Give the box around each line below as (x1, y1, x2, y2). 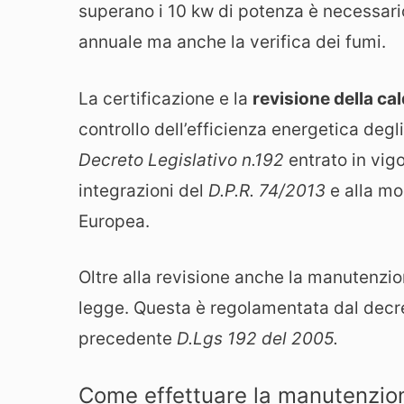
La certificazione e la (78, 87, 252, 109)
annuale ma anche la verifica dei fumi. (78, 32, 386, 53)
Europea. (78, 210, 150, 232)
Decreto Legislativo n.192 (78, 149, 284, 170)
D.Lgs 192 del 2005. (177, 328, 338, 350)
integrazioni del (78, 179, 204, 201)
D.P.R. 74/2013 (204, 179, 326, 201)
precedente (78, 328, 177, 350)
